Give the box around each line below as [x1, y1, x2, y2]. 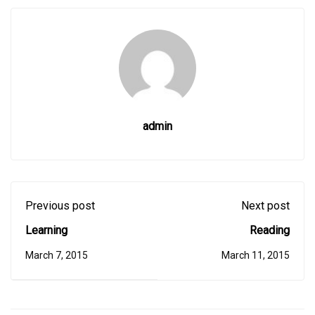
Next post [241, 199, 290, 213]
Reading [250, 224, 290, 238]
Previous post [25, 199, 95, 213]
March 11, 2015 [221, 250, 290, 262]
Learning [25, 224, 67, 238]
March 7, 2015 [25, 250, 88, 262]
